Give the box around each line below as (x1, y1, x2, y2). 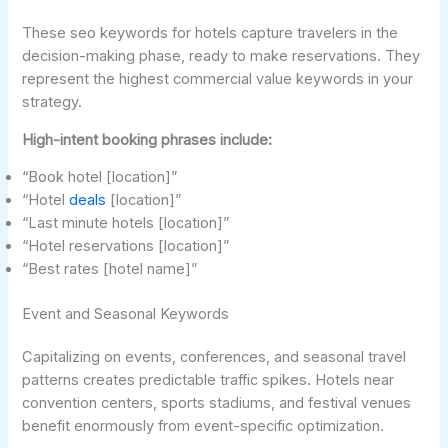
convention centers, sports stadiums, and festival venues (22, 394, 412, 413)
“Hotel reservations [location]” (22, 237, 230, 256)
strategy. (22, 93, 83, 112)
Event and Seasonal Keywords (22, 305, 230, 324)
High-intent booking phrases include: (22, 130, 273, 149)
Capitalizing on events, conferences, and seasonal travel (22, 348, 407, 367)
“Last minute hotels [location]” (22, 214, 230, 233)
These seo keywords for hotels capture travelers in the (22, 24, 399, 43)
